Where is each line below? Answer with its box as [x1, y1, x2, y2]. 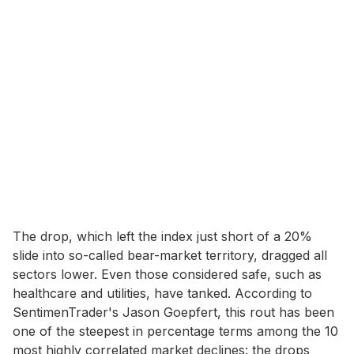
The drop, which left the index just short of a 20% [13, 228, 312, 244]
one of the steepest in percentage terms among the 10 [13, 323, 338, 339]
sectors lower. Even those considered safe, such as [13, 266, 322, 282]
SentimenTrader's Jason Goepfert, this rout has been [13, 304, 334, 320]
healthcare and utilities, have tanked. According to [13, 285, 312, 301]
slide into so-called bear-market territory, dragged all [13, 247, 327, 263]
